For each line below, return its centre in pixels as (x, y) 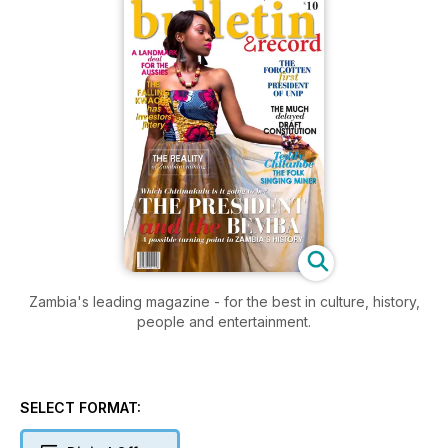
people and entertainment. (224, 321)
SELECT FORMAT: (80, 407)
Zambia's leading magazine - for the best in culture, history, (121, 301)
